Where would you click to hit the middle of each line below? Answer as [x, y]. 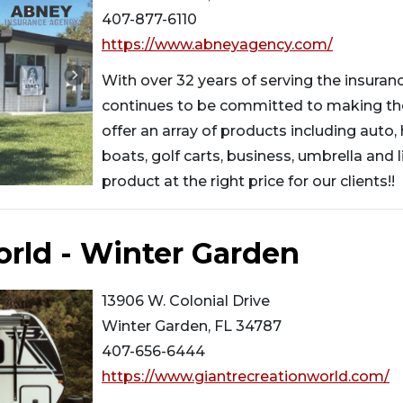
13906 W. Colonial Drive [186, 300]
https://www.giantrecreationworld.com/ [246, 376]
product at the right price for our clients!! [248, 181]
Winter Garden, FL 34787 [192, 326]
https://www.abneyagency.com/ [217, 44]
